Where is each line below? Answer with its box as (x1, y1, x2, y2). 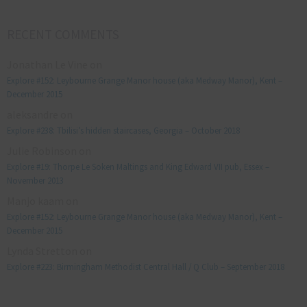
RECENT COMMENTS (7, 25, 119, 42)
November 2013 (7, 174, 64, 186)
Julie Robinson (7, 143, 77, 158)
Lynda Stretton (7, 243, 77, 258)
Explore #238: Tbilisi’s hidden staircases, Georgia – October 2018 (7, 124, 240, 136)
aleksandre (7, 107, 58, 121)
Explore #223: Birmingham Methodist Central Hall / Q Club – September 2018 (7, 260, 284, 272)
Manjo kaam (7, 193, 64, 208)
